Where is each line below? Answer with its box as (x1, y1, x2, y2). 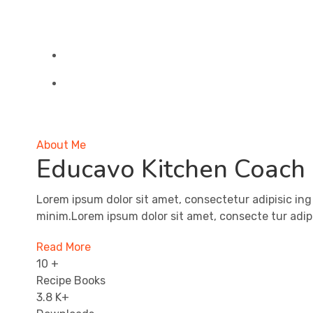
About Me (36, 138, 86, 152)
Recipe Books (36, 273, 105, 287)
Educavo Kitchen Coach (36, 152, 305, 187)
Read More (36, 240, 91, 254)
